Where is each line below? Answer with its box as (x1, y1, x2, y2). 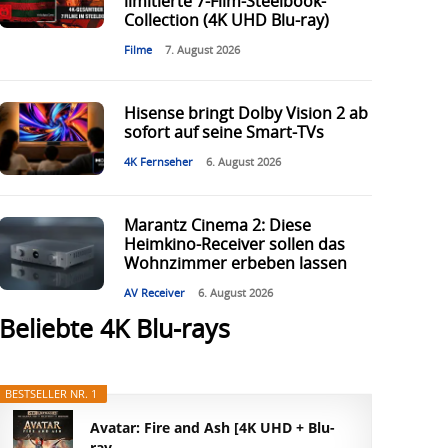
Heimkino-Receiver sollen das (123, 237, 345, 254)
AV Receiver (123, 288, 185, 300)
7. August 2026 (164, 45, 240, 57)
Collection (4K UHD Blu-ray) (123, 13, 329, 30)
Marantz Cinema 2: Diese (123, 218, 311, 235)
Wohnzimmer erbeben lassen (123, 256, 347, 273)
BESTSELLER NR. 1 (5, 386, 98, 402)
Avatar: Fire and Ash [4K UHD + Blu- (90, 418, 336, 438)
